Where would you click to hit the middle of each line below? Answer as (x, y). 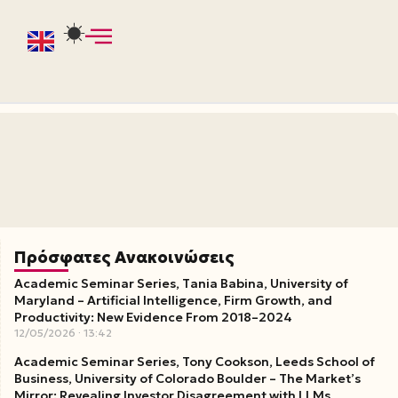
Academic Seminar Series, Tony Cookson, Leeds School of (195, 361)
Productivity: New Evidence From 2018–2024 (154, 317)
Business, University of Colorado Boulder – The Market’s (188, 378)
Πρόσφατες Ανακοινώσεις (125, 257)
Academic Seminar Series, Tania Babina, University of (182, 283)
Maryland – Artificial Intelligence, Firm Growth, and (174, 300)
